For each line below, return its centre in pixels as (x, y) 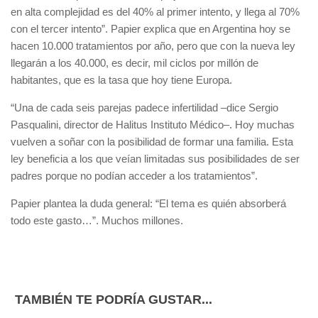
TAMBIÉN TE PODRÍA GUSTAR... (114, 300)
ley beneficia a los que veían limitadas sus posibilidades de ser (155, 159)
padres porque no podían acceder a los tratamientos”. (134, 176)
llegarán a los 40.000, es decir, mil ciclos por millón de (135, 63)
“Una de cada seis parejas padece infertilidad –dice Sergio (144, 108)
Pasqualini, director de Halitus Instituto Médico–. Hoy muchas (153, 125)
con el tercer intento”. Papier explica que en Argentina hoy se (150, 29)
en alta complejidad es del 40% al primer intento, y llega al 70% (155, 12)
